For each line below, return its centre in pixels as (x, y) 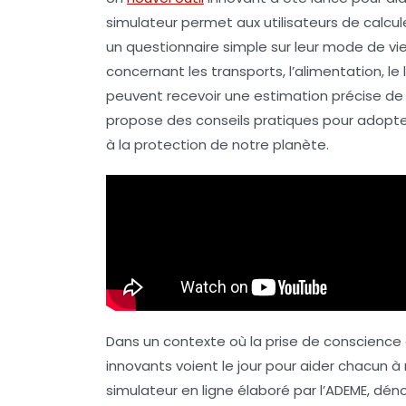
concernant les (159, 72)
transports (247, 72)
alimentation (338, 72)
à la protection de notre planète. (217, 145)
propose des (151, 121)
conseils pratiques (257, 121)
